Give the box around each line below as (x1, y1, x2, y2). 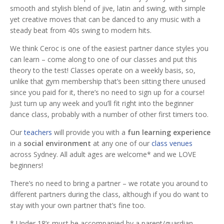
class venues (151, 138, 192, 148)
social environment (23, 138, 91, 148)
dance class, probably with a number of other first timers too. (10, 109, 208, 119)
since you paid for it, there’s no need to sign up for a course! (10, 87, 204, 97)
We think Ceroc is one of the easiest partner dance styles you (10, 43, 208, 53)
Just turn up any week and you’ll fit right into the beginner (10, 98, 193, 108)
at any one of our (91, 138, 151, 148)
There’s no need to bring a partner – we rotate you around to (10, 178, 208, 188)
